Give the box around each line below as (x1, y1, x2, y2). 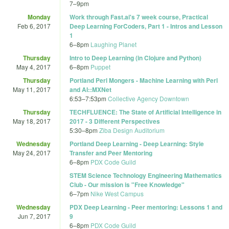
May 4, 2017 (16, 62, 51, 71)
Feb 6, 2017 (17, 21, 51, 30)
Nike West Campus (90, 189, 144, 198)
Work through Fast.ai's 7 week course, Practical (70, 12, 208, 21)
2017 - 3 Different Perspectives (70, 116, 160, 126)
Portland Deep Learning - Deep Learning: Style (70, 139, 204, 148)
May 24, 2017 (13, 148, 51, 157)
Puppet (90, 62, 110, 71)
